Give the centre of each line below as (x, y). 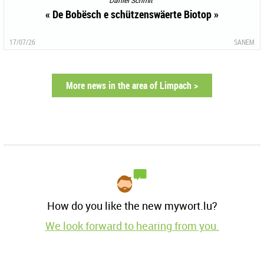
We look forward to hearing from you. (132, 225)
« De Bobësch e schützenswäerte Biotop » (132, 14)
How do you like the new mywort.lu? (132, 205)
